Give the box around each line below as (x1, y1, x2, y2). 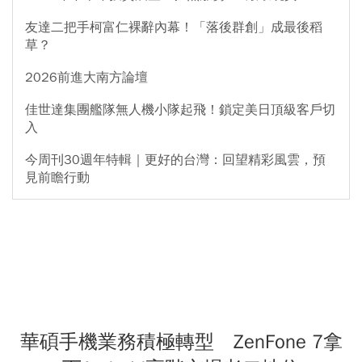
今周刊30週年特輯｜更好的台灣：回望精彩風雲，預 (25, 152, 326, 169)
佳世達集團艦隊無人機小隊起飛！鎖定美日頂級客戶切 (25, 102, 335, 119)
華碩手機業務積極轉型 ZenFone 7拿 (19, 330, 343, 355)
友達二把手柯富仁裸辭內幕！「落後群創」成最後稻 (25, 19, 322, 36)
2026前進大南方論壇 (25, 69, 148, 86)
